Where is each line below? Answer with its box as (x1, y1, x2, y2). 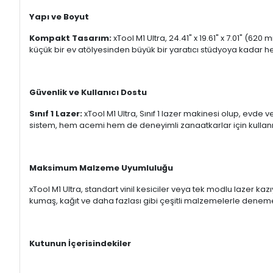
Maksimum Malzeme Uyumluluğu (29, 162, 173, 174)
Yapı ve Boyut (29, 11, 89, 23)
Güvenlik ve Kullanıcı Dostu (29, 87, 147, 98)
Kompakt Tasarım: (29, 32, 112, 44)
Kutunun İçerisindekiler (29, 238, 131, 249)
